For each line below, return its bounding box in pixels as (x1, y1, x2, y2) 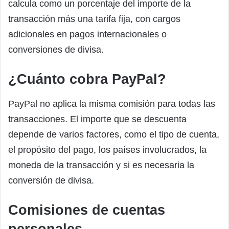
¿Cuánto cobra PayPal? (8, 72, 166, 87)
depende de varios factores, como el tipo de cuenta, (8, 129, 219, 140)
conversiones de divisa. (8, 44, 104, 55)
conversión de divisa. (8, 175, 94, 186)
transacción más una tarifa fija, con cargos (8, 14, 180, 25)
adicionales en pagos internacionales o (8, 29, 167, 40)
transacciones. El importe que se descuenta (8, 113, 187, 124)
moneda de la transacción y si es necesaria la (8, 159, 194, 170)
